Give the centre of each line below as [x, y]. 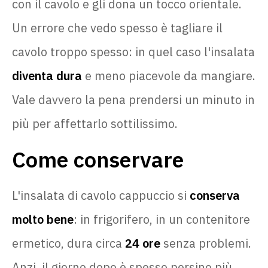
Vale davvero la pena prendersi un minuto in [133, 99]
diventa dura [47, 75]
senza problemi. [206, 243]
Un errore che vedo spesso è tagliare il [117, 28]
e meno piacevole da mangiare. [169, 75]
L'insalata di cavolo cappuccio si [101, 195]
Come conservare [98, 159]
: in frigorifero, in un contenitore [162, 219]
